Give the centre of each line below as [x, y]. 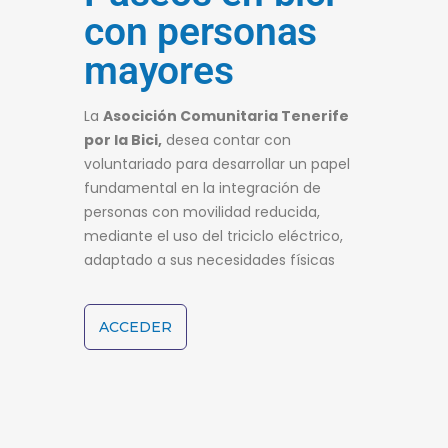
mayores [159, 70]
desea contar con [226, 139]
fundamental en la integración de [202, 187]
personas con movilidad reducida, [202, 211]
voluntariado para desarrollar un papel [217, 163]
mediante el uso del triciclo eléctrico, [213, 235]
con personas [200, 31]
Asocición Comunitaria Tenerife [226, 115]
